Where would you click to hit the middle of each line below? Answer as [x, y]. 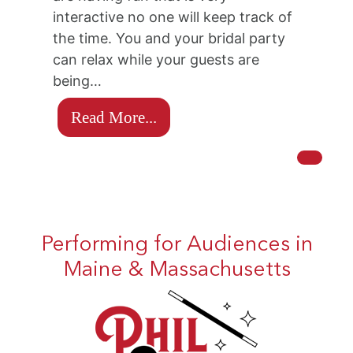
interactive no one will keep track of [173, 17]
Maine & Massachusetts [176, 270]
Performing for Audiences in [176, 245]
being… [78, 80]
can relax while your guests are [156, 59]
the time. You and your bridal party [169, 38]
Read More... [114, 117]
